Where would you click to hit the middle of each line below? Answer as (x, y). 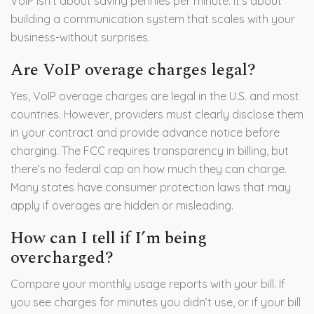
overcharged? (62, 258)
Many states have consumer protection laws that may (151, 187)
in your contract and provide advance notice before (145, 133)
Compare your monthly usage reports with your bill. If (148, 284)
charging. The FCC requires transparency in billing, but (150, 151)
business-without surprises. (80, 37)
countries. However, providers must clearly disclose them (157, 115)
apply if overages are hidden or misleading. (122, 206)
